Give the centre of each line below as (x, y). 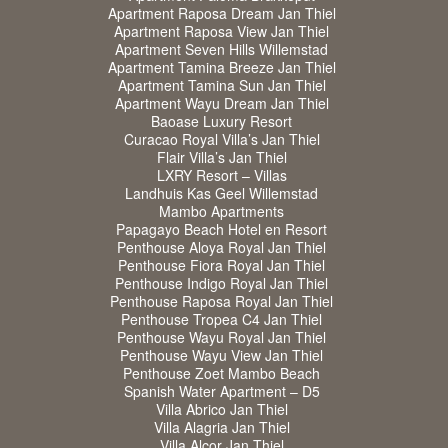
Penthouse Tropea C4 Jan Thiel (221, 319)
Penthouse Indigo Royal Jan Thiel (221, 283)
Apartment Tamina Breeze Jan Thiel (221, 67)
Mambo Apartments (221, 211)
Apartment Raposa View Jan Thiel (221, 31)
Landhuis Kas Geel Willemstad (221, 193)
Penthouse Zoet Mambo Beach (221, 373)
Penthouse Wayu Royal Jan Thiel (221, 337)
